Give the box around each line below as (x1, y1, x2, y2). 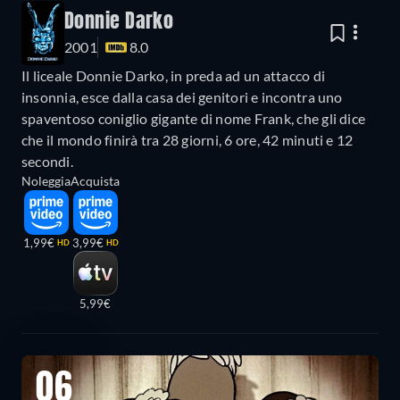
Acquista (71, 173, 120, 189)
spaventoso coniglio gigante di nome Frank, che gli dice (21, 110, 366, 128)
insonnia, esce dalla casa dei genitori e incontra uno (21, 88, 343, 106)
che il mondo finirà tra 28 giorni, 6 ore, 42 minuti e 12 (21, 131, 354, 149)
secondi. (21, 153, 73, 171)
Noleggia (21, 173, 71, 189)
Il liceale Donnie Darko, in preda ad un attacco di (21, 67, 325, 85)
